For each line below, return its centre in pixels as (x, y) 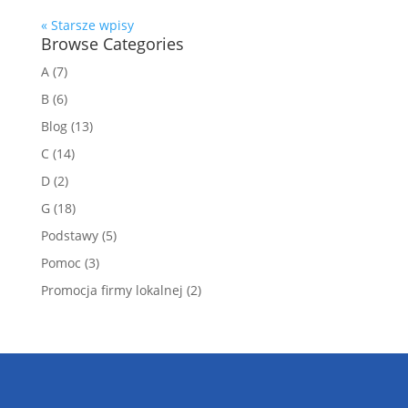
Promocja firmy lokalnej (112, 290)
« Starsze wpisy (87, 25)
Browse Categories (112, 44)
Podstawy (69, 235)
